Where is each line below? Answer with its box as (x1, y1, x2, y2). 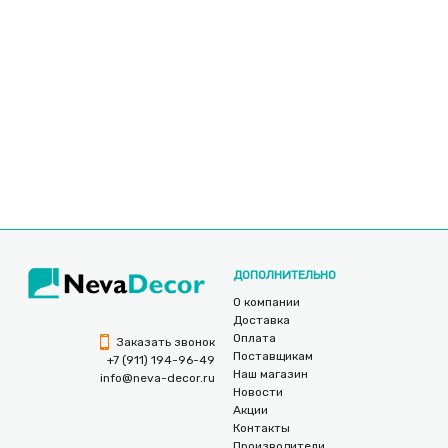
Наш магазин (233, 367, 308, 382)
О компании (233, 295, 300, 310)
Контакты (233, 421, 290, 436)
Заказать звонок (114, 335, 215, 349)
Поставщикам (233, 349, 313, 364)
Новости (233, 385, 283, 400)
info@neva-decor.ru (100, 371, 215, 385)
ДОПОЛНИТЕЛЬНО (233, 268, 336, 283)
